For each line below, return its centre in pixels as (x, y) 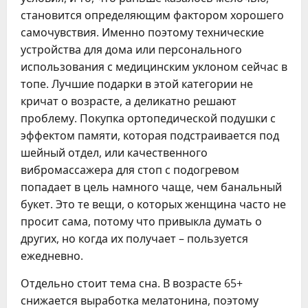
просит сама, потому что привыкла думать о (141, 221)
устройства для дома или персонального (131, 49)
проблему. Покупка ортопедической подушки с (148, 118)
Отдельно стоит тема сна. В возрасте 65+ (132, 283)
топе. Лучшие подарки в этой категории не (137, 84)
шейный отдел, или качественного (114, 153)
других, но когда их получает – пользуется (134, 239)
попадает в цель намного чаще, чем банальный (151, 187)
